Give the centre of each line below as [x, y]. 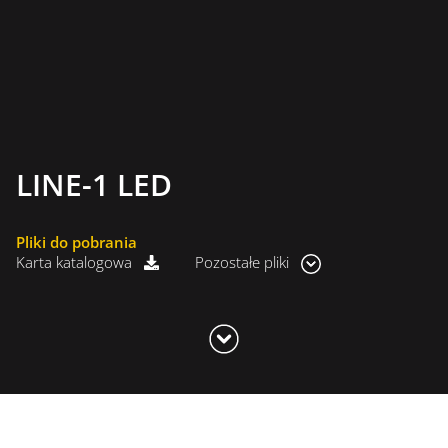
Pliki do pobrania [76, 242]
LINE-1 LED [94, 185]
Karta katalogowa [76, 262]
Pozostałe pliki [244, 262]
